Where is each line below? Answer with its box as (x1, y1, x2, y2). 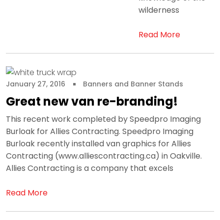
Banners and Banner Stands (83, 79, 183, 89)
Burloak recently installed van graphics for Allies (6, 137, 191, 149)
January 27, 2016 (6, 79, 65, 89)
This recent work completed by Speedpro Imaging (6, 113, 201, 125)
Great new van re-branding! (6, 93, 178, 110)
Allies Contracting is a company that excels (6, 162, 173, 174)
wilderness (138, 4, 179, 16)
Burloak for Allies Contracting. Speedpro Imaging (6, 125, 193, 137)
